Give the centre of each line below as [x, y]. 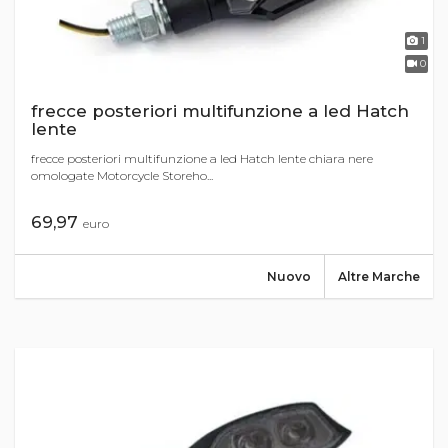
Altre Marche [379, 277]
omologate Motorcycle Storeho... [122, 176]
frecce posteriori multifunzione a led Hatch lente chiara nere [202, 159]
